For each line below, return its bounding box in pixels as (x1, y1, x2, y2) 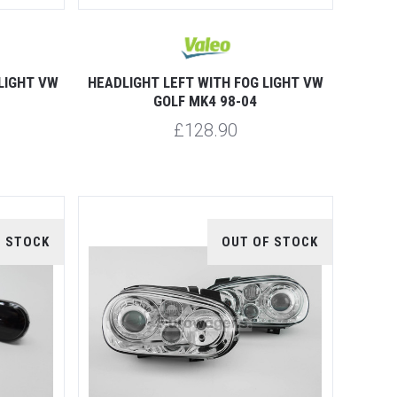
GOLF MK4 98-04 (153, 91, 258, 110)
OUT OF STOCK (222, 234, 318, 251)
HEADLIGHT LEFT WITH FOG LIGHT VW (87, 73, 323, 91)
